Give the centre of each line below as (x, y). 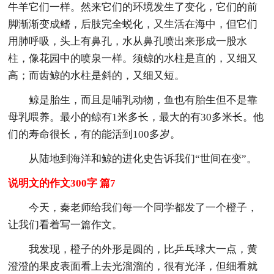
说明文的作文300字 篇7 (62, 183)
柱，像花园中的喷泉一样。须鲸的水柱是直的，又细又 (133, 58)
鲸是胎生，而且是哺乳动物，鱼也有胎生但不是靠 (143, 100)
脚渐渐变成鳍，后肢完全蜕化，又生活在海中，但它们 (133, 24)
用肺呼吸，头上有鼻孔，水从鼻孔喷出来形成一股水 (128, 41)
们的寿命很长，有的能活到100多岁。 (94, 134)
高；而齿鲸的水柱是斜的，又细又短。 (97, 75)
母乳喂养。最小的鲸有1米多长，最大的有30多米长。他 (136, 117)
